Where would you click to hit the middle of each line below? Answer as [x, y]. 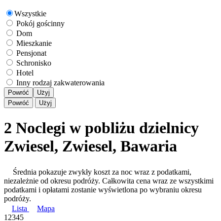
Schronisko [34, 63]
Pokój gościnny [40, 24]
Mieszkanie [34, 43]
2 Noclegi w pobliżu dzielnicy [101, 128]
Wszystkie [30, 14]
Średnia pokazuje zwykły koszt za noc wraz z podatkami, [102, 172]
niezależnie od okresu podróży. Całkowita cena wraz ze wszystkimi [109, 181]
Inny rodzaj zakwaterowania [60, 83]
